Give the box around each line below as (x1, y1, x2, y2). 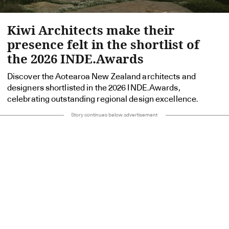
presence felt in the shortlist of (7, 36, 199, 53)
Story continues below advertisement (71, 112, 158, 118)
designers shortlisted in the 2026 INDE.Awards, (7, 84, 180, 93)
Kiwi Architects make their (7, 21, 175, 39)
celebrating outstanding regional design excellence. (7, 95, 199, 104)
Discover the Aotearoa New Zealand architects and (7, 73, 196, 81)
